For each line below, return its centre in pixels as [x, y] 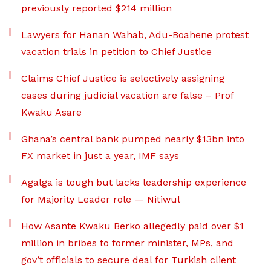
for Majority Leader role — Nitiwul [101, 199]
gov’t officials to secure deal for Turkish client [129, 260]
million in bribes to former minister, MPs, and [127, 243]
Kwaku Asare [51, 112]
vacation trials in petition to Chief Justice [116, 52]
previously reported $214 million [96, 8]
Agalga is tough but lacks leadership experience [134, 182]
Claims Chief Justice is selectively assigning [123, 78]
